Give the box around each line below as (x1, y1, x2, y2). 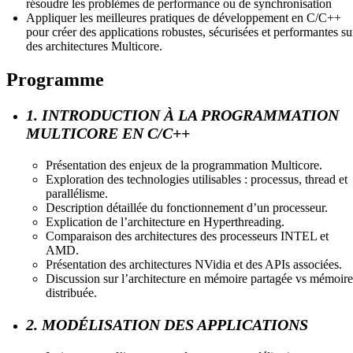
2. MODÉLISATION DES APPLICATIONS (26, 315, 308, 333)
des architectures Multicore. (26, 39, 162, 53)
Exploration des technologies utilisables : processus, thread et (46, 172, 347, 186)
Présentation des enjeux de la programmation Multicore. (46, 158, 322, 172)
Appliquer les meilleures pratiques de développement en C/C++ (26, 10, 341, 24)
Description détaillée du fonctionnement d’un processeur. (46, 200, 328, 214)
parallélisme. (46, 186, 108, 200)
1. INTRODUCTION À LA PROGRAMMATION (26, 106, 339, 124)
